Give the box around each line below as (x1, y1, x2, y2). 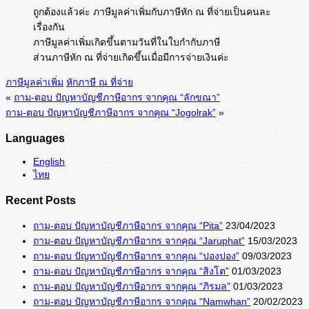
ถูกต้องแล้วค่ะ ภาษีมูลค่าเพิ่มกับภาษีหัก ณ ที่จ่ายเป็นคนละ (33, 6, 271, 18)
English (33, 156, 65, 168)
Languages (6, 131, 65, 144)
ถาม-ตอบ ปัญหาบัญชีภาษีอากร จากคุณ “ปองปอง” (33, 250, 239, 261)
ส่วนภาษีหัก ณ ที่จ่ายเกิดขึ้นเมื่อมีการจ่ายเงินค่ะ (33, 52, 229, 63)
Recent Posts (6, 193, 76, 206)
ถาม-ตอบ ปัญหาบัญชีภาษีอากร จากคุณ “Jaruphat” (33, 235, 245, 246)
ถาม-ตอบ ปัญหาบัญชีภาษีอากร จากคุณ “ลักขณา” (14, 92, 220, 103)
